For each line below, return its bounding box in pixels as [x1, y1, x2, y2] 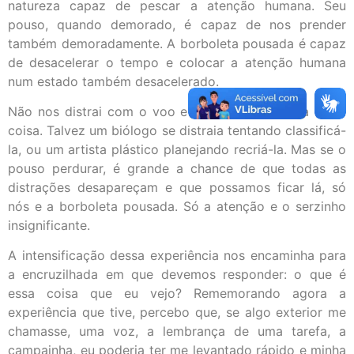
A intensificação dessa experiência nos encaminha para [8, 247, 346, 264]
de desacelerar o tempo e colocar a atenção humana [8, 54, 346, 70]
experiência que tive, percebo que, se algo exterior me [8, 304, 346, 321]
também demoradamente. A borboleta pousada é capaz [8, 35, 346, 51]
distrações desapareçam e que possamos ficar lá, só [8, 179, 346, 195]
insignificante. [8, 217, 90, 233]
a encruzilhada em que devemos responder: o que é [8, 266, 346, 283]
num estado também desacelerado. [8, 73, 219, 89]
